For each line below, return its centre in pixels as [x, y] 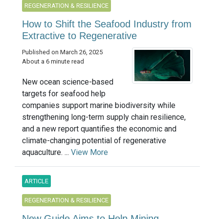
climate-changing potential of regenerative [94, 140]
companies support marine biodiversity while [99, 105]
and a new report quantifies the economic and [99, 129]
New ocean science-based [68, 82]
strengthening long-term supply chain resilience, [104, 117]
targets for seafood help [64, 93]
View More [89, 152]
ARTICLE [36, 181]
